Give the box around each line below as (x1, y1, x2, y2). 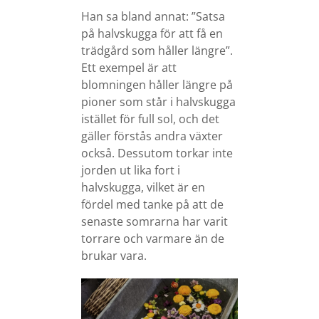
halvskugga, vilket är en (81, 179, 205, 195)
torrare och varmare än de (81, 230, 224, 246)
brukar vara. (81, 247, 147, 263)
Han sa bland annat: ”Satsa (81, 8, 225, 24)
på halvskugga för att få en (81, 25, 223, 41)
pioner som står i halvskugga (81, 93, 236, 110)
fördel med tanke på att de (81, 196, 224, 212)
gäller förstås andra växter (81, 127, 223, 144)
